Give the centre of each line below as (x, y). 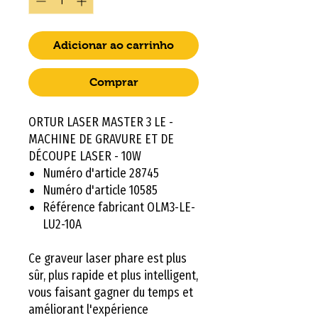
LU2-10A (62, 224)
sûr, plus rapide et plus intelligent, (113, 275)
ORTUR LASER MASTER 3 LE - (101, 122)
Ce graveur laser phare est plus (108, 258)
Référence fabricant (95, 207)
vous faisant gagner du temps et (111, 292)
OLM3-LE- (171, 207)
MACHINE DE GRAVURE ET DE (101, 139)
